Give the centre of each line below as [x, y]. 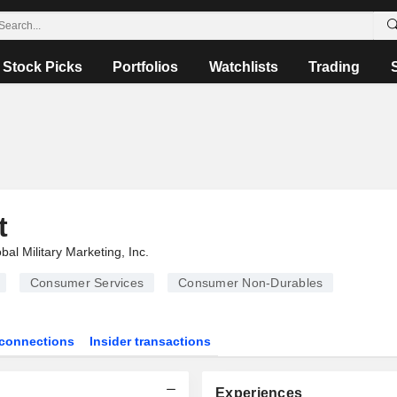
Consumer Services [86, 283]
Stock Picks [43, 67]
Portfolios [146, 67]
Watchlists [243, 67]
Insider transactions [151, 341]
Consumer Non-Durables [251, 283]
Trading [335, 67]
